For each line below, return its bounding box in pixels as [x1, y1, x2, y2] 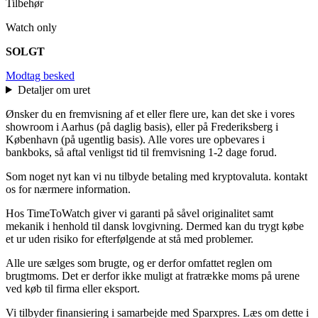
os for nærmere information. [6, 182, 131, 195]
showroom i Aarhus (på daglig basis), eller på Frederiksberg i [6, 120, 278, 133]
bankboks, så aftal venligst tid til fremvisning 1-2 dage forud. [6, 146, 277, 158]
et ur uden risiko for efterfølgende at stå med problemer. [6, 232, 253, 245]
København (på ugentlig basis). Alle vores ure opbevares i [6, 133, 265, 146]
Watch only [6, 21, 57, 33]
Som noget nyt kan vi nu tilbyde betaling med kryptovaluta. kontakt [6, 170, 307, 182]
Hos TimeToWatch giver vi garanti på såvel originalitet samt [6, 207, 273, 219]
